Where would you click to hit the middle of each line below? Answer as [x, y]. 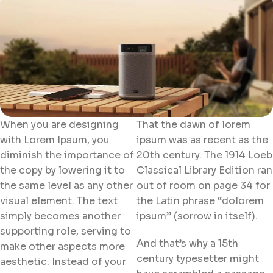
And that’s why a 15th [187, 243]
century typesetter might [198, 258]
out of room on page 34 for [203, 185]
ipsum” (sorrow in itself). [197, 216]
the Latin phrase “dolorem [200, 200]
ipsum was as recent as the [202, 140]
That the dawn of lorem [193, 124]
